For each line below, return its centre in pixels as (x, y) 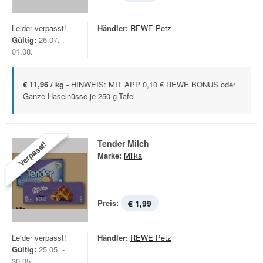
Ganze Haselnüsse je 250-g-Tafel (79, 96)
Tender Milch (123, 143)
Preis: (108, 203)
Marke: (109, 155)
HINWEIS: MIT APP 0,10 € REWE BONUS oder (153, 84)
